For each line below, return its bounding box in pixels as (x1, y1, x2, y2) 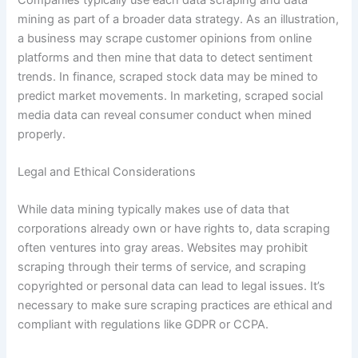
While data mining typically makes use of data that (18, 202, 290, 217)
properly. (18, 126, 66, 141)
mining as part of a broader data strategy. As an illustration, (18, 11, 340, 26)
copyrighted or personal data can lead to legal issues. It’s (18, 279, 326, 294)
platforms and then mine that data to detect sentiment (18, 50, 313, 65)
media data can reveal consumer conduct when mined (18, 107, 312, 122)
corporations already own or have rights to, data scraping (18, 221, 331, 237)
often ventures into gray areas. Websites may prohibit (18, 241, 308, 256)
